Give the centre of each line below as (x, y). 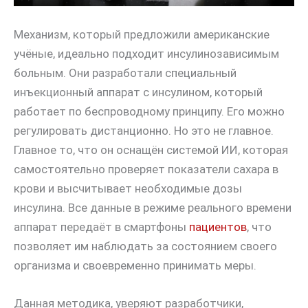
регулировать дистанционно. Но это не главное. (144, 131)
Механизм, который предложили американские (142, 35)
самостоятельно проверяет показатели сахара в (146, 169)
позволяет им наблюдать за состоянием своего (145, 246)
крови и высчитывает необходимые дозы (128, 189)
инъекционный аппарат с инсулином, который (138, 92)
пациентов (218, 227)
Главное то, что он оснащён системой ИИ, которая (151, 150)
